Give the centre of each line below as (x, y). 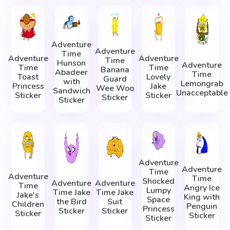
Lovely (159, 77)
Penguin (202, 207)
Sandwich (71, 91)
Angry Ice (202, 188)
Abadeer (72, 72)
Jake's (28, 195)
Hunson (72, 63)
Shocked (159, 181)
